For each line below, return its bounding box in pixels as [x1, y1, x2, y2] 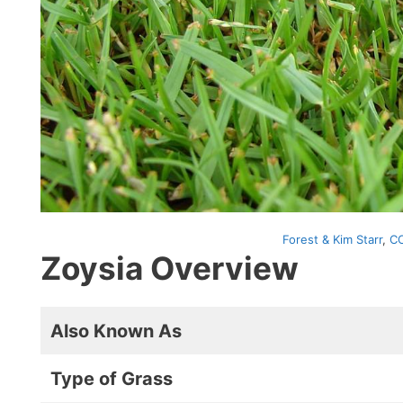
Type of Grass [50, 368, 173, 390]
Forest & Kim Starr [282, 232, 382, 246]
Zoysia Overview [40, 249, 299, 287]
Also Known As [50, 320, 182, 342]
